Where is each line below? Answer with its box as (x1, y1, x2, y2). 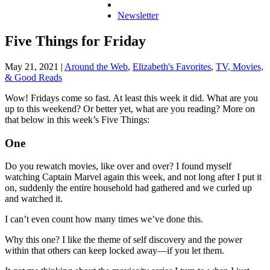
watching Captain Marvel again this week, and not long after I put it (5, 172, 262, 183)
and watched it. (5, 193, 63, 204)
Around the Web (64, 61, 128, 72)
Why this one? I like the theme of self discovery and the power (5, 234, 242, 245)
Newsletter (118, 10, 159, 20)
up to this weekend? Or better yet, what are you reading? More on (5, 103, 255, 114)
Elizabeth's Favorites (133, 61, 211, 72)
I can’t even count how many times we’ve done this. (5, 214, 203, 225)
